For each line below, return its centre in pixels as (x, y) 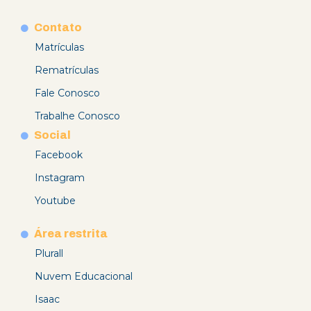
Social (52, 135)
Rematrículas (67, 70)
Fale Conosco (67, 93)
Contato (58, 28)
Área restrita (70, 234)
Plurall (49, 254)
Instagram (60, 178)
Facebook (59, 155)
